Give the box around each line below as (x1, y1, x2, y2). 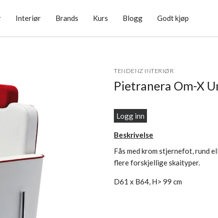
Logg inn (116, 111, 145, 120)
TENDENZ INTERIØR (114, 67, 174, 74)
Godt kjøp (157, 14, 189, 22)
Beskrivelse (114, 130, 153, 139)
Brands (55, 14, 78, 22)
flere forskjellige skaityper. (114, 158, 200, 167)
